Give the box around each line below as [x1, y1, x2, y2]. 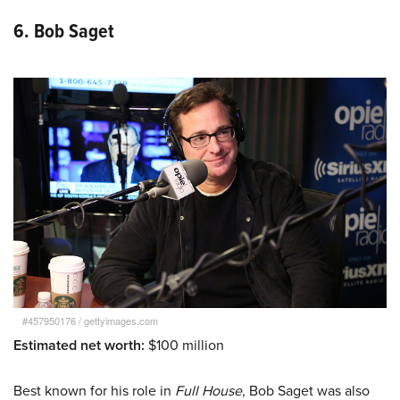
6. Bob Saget [13, 15, 114, 46]
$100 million [148, 335, 224, 356]
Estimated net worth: [13, 335, 148, 356]
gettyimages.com [84, 313, 158, 329]
